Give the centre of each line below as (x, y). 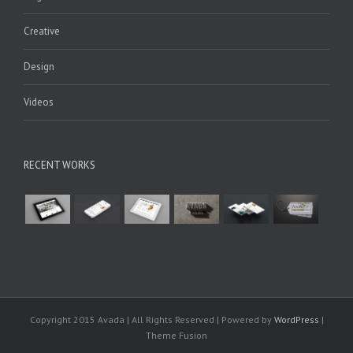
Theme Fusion (176, 335)
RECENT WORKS (59, 165)
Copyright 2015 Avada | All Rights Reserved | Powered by (152, 319)
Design (39, 67)
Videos (39, 102)
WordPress (296, 319)
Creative (42, 32)
